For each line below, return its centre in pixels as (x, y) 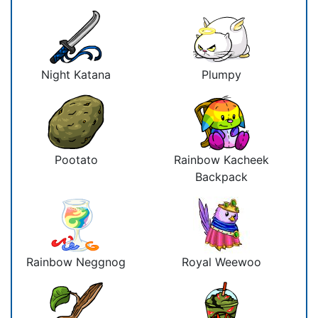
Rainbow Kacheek (221, 159)
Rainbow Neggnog (76, 262)
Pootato (76, 159)
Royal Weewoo (221, 262)
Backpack (221, 176)
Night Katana (76, 74)
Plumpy (221, 74)
